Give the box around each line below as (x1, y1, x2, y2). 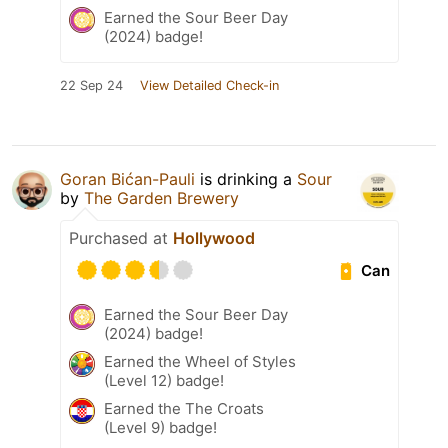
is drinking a (195, 169, 297, 190)
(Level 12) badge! (104, 371, 224, 391)
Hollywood (173, 228, 255, 249)
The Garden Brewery (84, 188, 239, 209)
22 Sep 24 (60, 78, 123, 94)
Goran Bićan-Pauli (60, 169, 195, 190)
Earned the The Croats (104, 399, 264, 419)
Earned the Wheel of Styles (104, 352, 296, 372)
